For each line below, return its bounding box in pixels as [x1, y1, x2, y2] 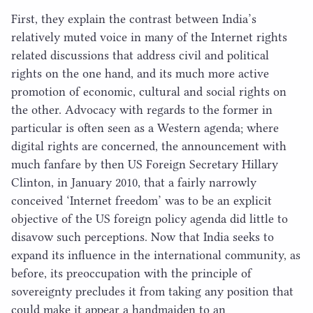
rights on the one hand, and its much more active [11, 66, 269, 80]
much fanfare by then [11, 156, 128, 171]
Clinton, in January [11, 175, 115, 189]
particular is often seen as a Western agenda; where [11, 120, 279, 135]
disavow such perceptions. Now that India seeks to [11, 229, 274, 244]
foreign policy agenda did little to [110, 211, 288, 226]
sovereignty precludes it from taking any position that [11, 284, 293, 298]
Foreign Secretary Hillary [143, 156, 278, 171]
